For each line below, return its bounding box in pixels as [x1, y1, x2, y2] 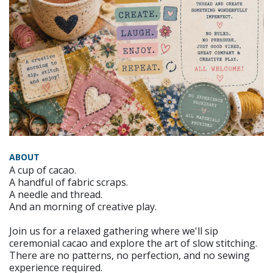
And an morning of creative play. [9, 200, 157, 213]
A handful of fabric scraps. [9, 175, 128, 189]
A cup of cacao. [9, 163, 76, 177]
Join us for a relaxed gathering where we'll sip [9, 224, 218, 238]
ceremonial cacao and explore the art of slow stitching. [9, 236, 257, 250]
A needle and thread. [9, 188, 102, 201]
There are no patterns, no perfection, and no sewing [9, 249, 250, 262]
